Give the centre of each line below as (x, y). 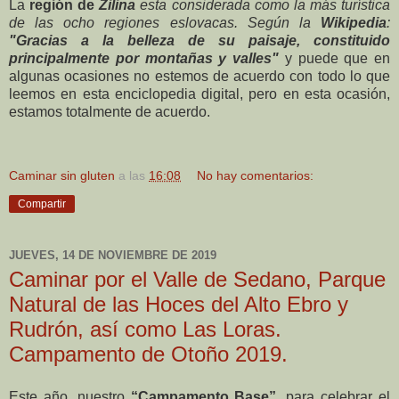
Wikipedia (354, 23)
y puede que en (334, 59)
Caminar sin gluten (62, 176)
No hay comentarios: (256, 176)
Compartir (42, 204)
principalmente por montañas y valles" (144, 59)
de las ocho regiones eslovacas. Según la (165, 23)
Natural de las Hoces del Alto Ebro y (179, 305)
